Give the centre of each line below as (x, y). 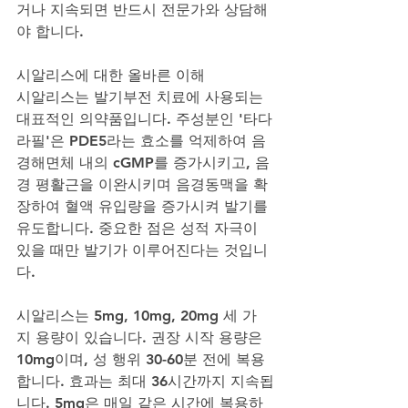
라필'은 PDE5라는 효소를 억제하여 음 (141, 140)
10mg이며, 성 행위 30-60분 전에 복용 (141, 359)
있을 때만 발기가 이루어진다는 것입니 (142, 250)
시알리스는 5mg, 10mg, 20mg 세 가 (137, 315)
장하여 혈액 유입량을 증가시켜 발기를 (144, 206)
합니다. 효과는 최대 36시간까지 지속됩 (145, 381)
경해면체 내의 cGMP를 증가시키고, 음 (143, 162)
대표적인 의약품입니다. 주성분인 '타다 (144, 118)
